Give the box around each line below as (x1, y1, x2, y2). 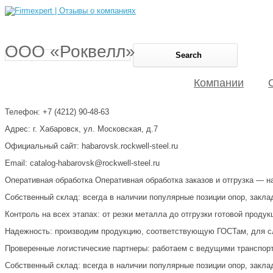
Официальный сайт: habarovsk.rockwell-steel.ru (5, 141, 178, 151)
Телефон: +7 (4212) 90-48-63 (5, 107, 109, 116)
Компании (194, 77, 244, 89)
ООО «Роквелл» (5, 41, 135, 61)
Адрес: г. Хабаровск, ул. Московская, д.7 (5, 124, 158, 133)
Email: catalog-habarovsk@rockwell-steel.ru (5, 158, 160, 168)
